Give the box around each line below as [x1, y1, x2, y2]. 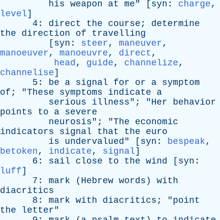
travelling [92, 28, 146, 38]
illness [92, 97, 130, 107]
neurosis [49, 117, 92, 127]
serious [49, 97, 86, 107]
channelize [124, 58, 178, 68]
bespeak [167, 137, 205, 146]
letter [22, 205, 54, 215]
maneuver [119, 38, 162, 48]
